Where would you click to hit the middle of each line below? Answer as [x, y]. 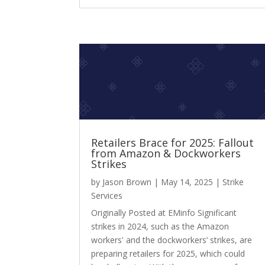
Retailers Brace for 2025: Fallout [173, 143]
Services [107, 196]
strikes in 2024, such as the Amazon [160, 227]
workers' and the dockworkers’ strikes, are [172, 240]
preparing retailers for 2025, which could [168, 254]
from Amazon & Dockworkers [166, 153]
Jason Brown [127, 182]
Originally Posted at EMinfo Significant [164, 213]
